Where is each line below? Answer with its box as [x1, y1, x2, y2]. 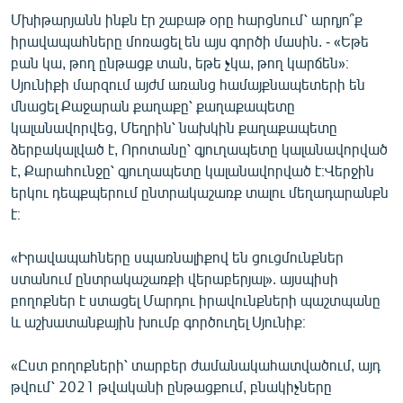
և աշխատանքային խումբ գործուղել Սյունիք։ [11, 312, 306, 330]
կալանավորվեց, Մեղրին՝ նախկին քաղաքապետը [11, 118, 337, 136]
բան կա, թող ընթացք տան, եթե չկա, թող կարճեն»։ [11, 53, 349, 71]
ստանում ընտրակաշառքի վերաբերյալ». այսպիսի [11, 269, 338, 287]
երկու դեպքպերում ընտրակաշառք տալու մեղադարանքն [11, 183, 389, 201]
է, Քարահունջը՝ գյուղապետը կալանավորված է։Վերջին [11, 161, 374, 179]
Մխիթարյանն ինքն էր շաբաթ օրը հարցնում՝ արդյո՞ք [11, 10, 363, 28]
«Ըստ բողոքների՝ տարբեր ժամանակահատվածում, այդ [11, 355, 381, 373]
